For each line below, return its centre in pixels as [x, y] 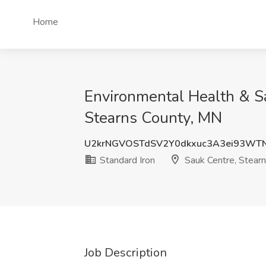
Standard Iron [126, 160]
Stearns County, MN [153, 118]
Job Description [126, 253]
